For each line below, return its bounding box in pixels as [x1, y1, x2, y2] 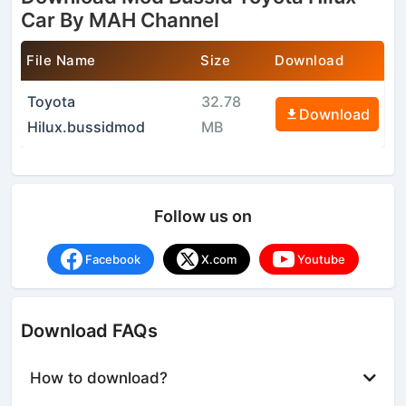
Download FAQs [21, 319, 159, 342]
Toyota [26, 92, 75, 111]
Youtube [297, 251, 345, 266]
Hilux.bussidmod [26, 117, 145, 136]
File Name [26, 51, 96, 69]
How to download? [30, 368, 169, 387]
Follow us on [154, 206, 252, 226]
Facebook [85, 251, 140, 266]
